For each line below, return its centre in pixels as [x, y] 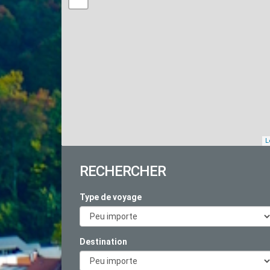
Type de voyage [111, 197]
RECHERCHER [123, 171]
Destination [103, 242]
